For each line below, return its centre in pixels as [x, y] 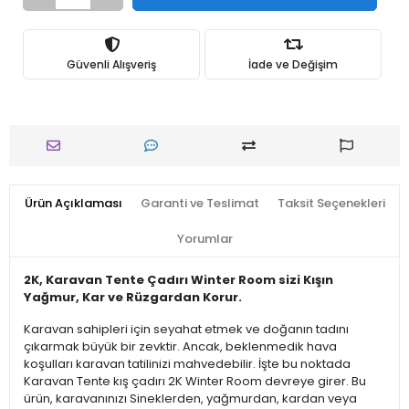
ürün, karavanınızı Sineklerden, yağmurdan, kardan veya [190, 399]
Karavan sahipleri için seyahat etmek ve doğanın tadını [186, 329]
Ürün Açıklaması [73, 203]
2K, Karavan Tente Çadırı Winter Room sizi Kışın [178, 280]
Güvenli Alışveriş [111, 64]
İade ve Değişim [293, 64]
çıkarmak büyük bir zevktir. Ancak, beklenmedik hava [180, 346]
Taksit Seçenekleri [331, 203]
